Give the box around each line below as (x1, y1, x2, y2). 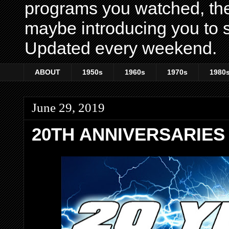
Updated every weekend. (25, 38, 217, 58)
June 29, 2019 (32, 100, 105, 114)
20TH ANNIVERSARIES (32, 124, 225, 144)
